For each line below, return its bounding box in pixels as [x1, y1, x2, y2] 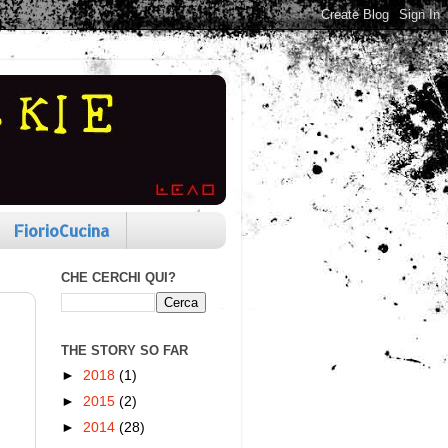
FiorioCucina [14, 219, 110, 241]
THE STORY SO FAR [61, 342, 188, 358]
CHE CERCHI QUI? [61, 270, 176, 286]
